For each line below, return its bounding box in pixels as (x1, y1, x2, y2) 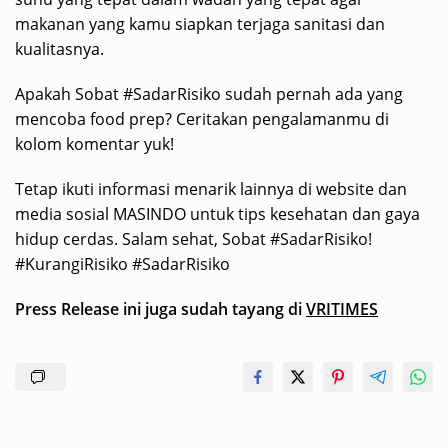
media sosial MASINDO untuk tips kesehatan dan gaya (15, 203, 420, 226)
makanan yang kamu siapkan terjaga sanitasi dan (15, 13, 385, 36)
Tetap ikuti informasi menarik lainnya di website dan (15, 178, 407, 201)
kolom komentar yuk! (15, 133, 174, 156)
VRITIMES (306, 298, 378, 321)
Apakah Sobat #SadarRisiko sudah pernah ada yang (15, 83, 403, 106)
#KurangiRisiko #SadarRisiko (15, 253, 230, 276)
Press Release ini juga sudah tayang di (15, 298, 306, 321)
